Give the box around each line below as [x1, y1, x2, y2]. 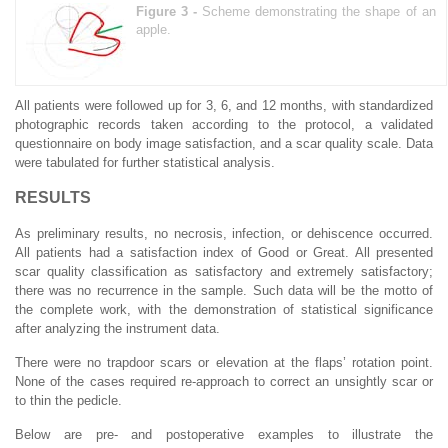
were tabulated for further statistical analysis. [15, 154, 275, 170]
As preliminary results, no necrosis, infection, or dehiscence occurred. [15, 225, 433, 241]
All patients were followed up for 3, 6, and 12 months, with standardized [15, 97, 433, 113]
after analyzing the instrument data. [15, 320, 220, 336]
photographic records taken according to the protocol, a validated [15, 116, 433, 132]
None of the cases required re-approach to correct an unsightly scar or [15, 373, 433, 389]
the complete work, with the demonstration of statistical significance [15, 301, 433, 317]
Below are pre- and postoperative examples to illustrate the [15, 426, 433, 442]
